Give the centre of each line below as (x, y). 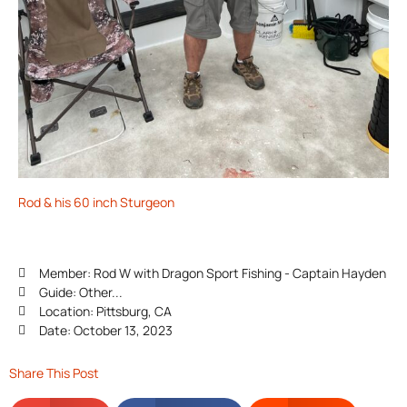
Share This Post (54, 372)
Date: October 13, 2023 (105, 330)
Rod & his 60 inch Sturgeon (96, 202)
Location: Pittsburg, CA (105, 311)
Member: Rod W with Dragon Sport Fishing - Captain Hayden (212, 273)
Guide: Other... (80, 292)
